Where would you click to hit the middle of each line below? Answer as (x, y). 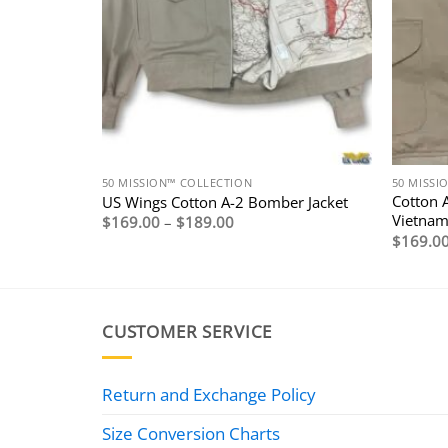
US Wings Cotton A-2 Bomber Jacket (224, 201)
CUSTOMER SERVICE (187, 332)
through (260, 263)
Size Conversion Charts (191, 433)
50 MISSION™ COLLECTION (177, 183)
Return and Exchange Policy (209, 394)
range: (254, 235)
